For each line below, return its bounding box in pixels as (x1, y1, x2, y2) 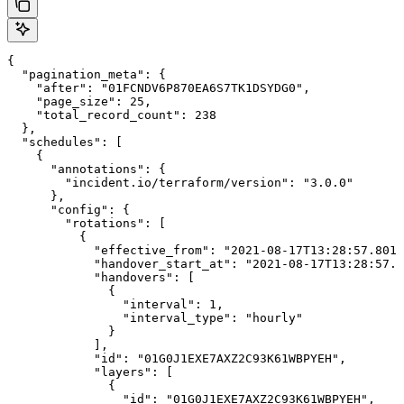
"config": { (7, 203, 130, 217)
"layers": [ (7, 365, 173, 380)
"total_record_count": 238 (7, 108, 216, 123)
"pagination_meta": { (7, 68, 166, 82)
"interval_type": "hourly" (7, 311, 303, 326)
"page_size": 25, (7, 95, 151, 109)
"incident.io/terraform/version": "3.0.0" (7, 176, 353, 190)
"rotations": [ (7, 216, 166, 231)
